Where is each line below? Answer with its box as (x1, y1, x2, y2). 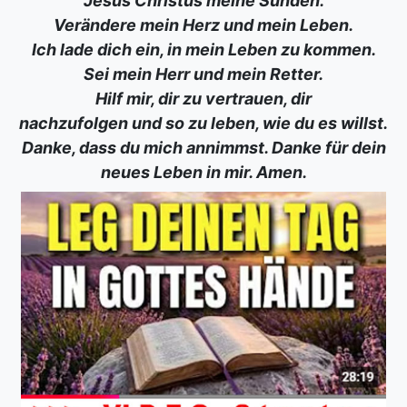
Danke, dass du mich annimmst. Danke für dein (21, 138, 386, 157)
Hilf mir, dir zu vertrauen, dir (95, 89, 312, 108)
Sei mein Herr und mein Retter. (84, 65, 323, 84)
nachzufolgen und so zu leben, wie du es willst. (19, 114, 388, 133)
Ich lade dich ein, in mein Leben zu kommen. (31, 40, 376, 59)
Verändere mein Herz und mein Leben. (54, 15, 353, 35)
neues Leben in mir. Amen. (100, 163, 307, 182)
